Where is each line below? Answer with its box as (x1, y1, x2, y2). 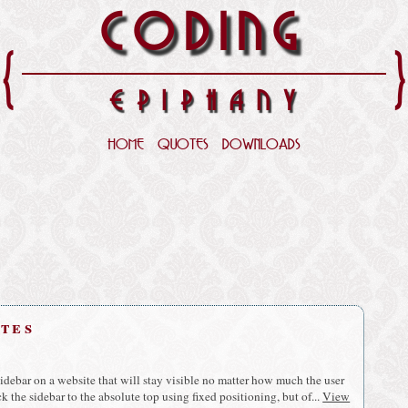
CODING (99, 10, 308, 62)
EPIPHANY (108, 89, 309, 117)
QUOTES (158, 138, 209, 154)
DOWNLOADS (222, 138, 301, 154)
